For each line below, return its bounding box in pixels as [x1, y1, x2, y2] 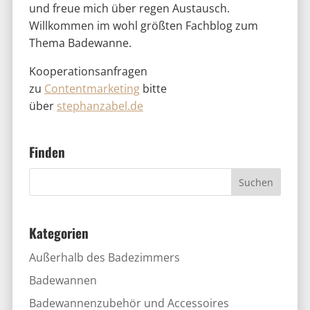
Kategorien [28, 222, 89, 243]
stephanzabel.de [56, 98, 143, 114]
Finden [28, 142, 65, 163]
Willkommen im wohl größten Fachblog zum [28, 18, 258, 34]
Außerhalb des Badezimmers [28, 249, 180, 265]
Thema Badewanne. [28, 35, 131, 51]
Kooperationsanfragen [28, 64, 147, 80]
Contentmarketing [44, 81, 140, 97]
